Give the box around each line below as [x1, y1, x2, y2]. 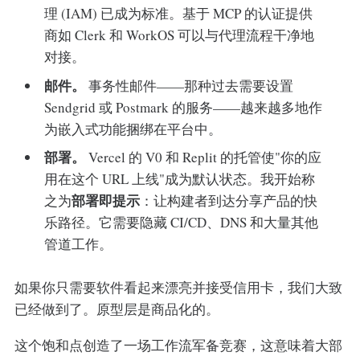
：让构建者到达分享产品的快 [140, 191, 318, 211]
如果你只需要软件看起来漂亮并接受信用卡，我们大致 [14, 277, 342, 297]
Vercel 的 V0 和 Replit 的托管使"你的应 [85, 148, 322, 167]
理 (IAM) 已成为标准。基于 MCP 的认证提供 [44, 4, 313, 23]
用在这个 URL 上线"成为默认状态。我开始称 [44, 170, 316, 189]
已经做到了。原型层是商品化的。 [14, 299, 219, 318]
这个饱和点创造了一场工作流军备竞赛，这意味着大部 [14, 335, 342, 354]
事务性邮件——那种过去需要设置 [85, 76, 294, 95]
